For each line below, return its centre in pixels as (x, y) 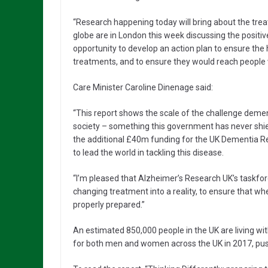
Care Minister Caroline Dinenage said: (143, 88)
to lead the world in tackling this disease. (148, 153)
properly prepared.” (109, 205)
